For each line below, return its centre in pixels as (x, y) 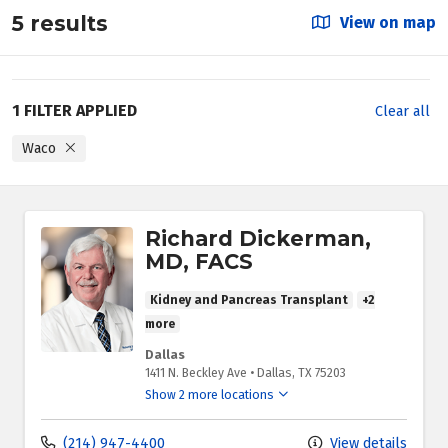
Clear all (402, 112)
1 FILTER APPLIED (74, 111)
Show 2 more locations (209, 395)
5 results (60, 23)
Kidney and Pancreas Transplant (249, 300)
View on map (386, 23)
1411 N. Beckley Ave (196, 373)
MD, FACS (199, 261)
